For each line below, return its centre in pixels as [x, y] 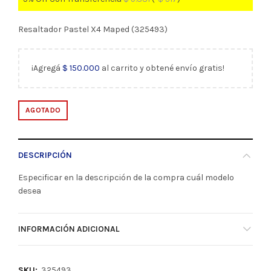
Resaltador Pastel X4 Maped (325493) [93, 30]
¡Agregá [47, 68]
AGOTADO [43, 110]
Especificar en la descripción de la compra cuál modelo [126, 178]
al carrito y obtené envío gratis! [162, 68]
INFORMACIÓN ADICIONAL [69, 229]
